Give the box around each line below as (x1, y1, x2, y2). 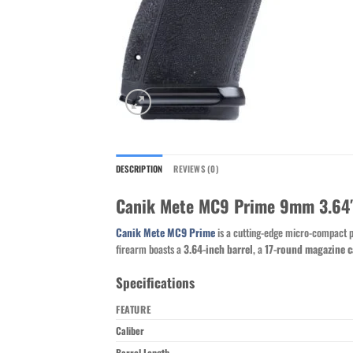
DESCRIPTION (116, 162, 163, 175)
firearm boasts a (116, 241, 184, 258)
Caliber (116, 322, 144, 338)
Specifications (116, 273, 195, 293)
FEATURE (116, 301, 151, 317)
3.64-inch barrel (184, 241, 253, 258)
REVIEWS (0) (173, 162, 218, 175)
